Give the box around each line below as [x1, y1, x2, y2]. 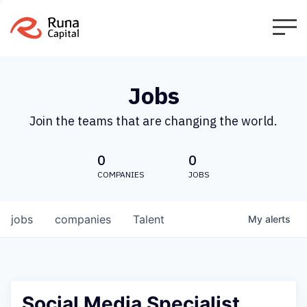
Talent [133, 212, 164, 226]
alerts [265, 213, 291, 225]
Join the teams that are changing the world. [29, 113, 278, 129]
